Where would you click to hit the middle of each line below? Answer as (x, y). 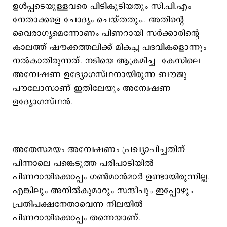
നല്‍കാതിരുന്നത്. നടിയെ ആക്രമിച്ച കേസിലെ (106, 61)
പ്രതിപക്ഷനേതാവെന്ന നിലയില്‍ (78, 204)
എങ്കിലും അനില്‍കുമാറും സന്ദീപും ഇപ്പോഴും (103, 191)
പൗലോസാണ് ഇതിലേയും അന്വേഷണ (92, 88)
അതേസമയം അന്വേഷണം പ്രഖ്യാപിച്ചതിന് (99, 149)
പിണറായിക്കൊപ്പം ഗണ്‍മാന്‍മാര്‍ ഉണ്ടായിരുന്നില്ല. (111, 177)
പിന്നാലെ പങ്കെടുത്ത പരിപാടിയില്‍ (83, 163)
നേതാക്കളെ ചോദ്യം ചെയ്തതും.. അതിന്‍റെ (98, 20)
